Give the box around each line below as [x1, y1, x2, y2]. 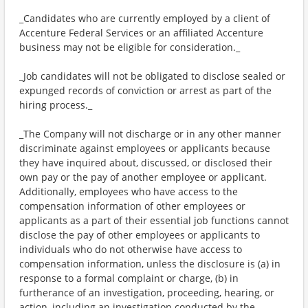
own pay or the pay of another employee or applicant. [19, 170, 267, 184]
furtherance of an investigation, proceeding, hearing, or [19, 286, 274, 299]
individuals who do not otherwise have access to [19, 243, 242, 256]
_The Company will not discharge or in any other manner [19, 127, 281, 140]
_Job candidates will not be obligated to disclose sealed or [19, 69, 285, 82]
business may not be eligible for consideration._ [19, 41, 240, 54]
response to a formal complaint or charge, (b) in [19, 272, 239, 285]
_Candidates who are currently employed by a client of [19, 12, 270, 25]
